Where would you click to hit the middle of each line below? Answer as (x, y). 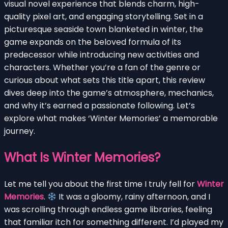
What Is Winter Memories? (82, 157)
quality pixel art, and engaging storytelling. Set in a (104, 16)
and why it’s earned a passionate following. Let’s (99, 105)
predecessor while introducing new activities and (102, 54)
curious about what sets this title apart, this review (105, 80)
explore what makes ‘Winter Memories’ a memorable (111, 118)
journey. (20, 131)
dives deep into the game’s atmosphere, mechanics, (109, 93)
